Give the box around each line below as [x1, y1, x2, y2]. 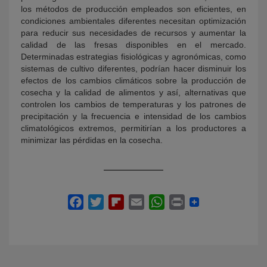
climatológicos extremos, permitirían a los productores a [21, 123, 246, 133]
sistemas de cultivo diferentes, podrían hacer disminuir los [21, 63, 246, 73]
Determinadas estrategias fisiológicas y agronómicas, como [21, 51, 246, 61]
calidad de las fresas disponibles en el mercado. [21, 39, 246, 49]
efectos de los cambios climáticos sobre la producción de [21, 75, 246, 85]
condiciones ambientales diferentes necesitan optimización [21, 15, 246, 26]
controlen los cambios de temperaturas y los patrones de [21, 99, 246, 109]
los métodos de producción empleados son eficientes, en [21, 4, 246, 14]
